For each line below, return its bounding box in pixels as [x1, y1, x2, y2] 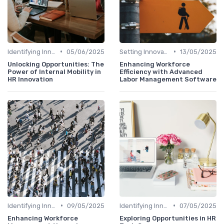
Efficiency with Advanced [119, 67, 202, 75]
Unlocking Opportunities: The [7, 60, 104, 68]
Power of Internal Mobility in [7, 67, 101, 75]
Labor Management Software [119, 75, 216, 83]
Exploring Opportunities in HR [119, 214, 216, 222]
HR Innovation [7, 75, 53, 83]
